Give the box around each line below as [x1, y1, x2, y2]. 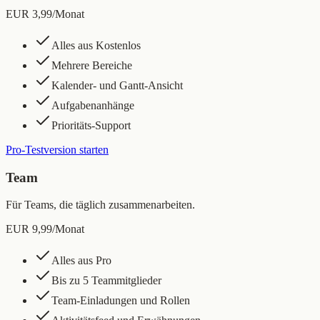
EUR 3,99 [6, 7, 52, 20]
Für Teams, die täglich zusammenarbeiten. [6, 199, 195, 211]
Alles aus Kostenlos [51, 39, 141, 51]
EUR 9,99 [6, 223, 52, 236]
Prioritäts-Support [51, 119, 131, 131]
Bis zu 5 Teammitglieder [51, 274, 161, 287]
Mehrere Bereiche [51, 59, 132, 71]
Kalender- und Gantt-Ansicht [51, 79, 183, 91]
